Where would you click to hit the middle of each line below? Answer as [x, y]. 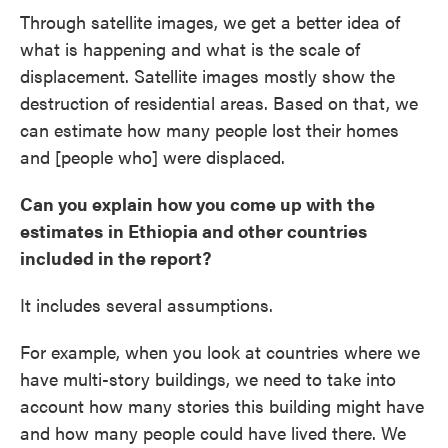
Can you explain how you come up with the [197, 203]
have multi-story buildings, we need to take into [208, 378]
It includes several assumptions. [146, 304]
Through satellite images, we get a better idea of [210, 21]
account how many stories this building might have [222, 405]
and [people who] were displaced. [152, 156]
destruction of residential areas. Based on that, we [219, 102]
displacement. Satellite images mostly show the [207, 75]
